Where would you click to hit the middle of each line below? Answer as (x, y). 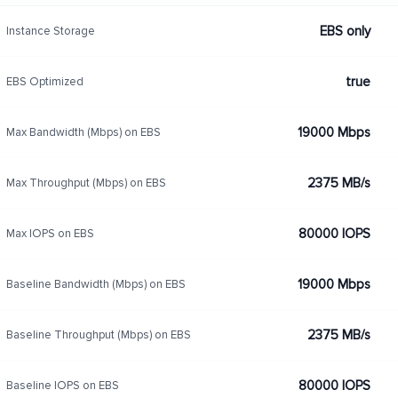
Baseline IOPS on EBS (62, 385)
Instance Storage (50, 31)
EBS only (345, 31)
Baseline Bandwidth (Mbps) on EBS (96, 284)
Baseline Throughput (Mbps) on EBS (98, 334)
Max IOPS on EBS (50, 233)
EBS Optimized (44, 81)
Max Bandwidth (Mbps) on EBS (83, 132)
